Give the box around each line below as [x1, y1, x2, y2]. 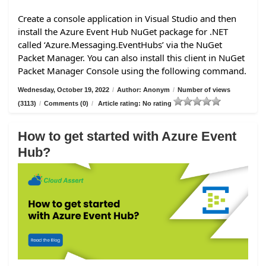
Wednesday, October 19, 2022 [18, 85, 109, 93]
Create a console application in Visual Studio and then [18, 12, 236, 24]
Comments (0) [44, 99, 88, 107]
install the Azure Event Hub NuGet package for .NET [18, 25, 228, 37]
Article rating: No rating [96, 99, 173, 107]
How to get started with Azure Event [18, 128, 236, 144]
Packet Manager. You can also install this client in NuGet [18, 51, 245, 64]
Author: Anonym [117, 85, 170, 93]
